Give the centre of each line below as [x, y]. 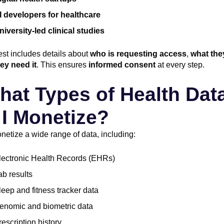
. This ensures [62, 64]
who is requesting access [138, 53]
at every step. [180, 64]
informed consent [122, 64]
